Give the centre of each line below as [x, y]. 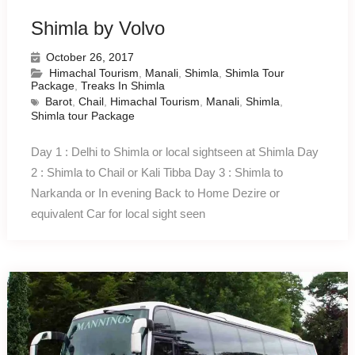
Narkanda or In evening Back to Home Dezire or [155, 193]
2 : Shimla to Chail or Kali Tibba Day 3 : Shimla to [157, 173]
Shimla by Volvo [97, 29]
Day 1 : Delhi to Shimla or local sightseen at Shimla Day [174, 152]
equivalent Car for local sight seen [118, 214]
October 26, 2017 [90, 57]
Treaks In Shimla [122, 86]
